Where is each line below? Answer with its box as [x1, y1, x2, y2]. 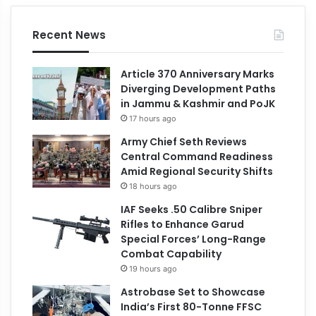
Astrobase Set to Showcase [121, 284, 266, 299]
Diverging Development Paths [121, 81, 276, 96]
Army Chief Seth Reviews [121, 134, 248, 149]
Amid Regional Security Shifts [121, 164, 274, 178]
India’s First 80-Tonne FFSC [121, 299, 262, 314]
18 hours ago [129, 181, 178, 191]
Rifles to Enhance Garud [121, 217, 245, 231]
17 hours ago [129, 113, 177, 123]
